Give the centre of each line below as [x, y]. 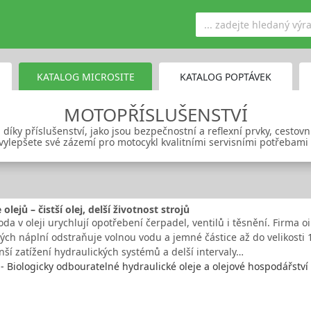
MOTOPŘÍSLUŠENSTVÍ [155, 115]
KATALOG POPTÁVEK [226, 76]
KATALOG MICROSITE [85, 76]
